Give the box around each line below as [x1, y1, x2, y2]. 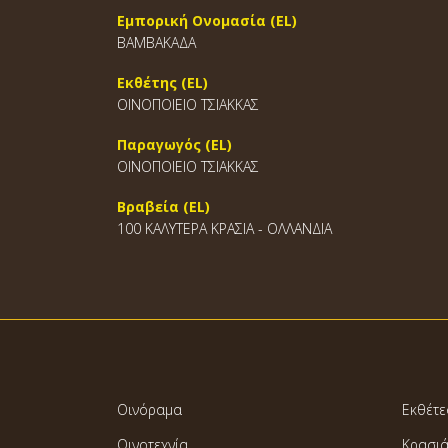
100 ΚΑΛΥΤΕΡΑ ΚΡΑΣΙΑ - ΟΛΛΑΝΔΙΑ [117, 219, 332, 238]
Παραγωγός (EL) [117, 135, 232, 154]
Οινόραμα [117, 400, 182, 419]
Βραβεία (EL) [117, 197, 210, 216]
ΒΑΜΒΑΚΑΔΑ [117, 33, 196, 52]
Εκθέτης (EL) [117, 73, 208, 92]
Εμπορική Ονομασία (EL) [117, 11, 297, 30]
